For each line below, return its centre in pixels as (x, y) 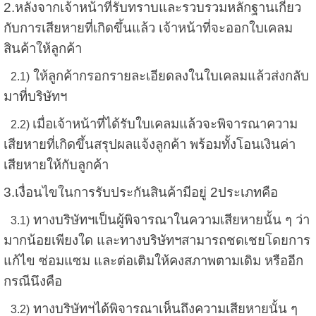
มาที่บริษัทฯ (35, 97)
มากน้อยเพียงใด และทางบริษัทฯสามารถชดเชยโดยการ (157, 241)
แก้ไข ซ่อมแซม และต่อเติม (79, 261)
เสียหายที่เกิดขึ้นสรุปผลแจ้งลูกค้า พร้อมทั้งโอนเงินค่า (149, 145)
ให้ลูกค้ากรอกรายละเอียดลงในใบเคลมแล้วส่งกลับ (169, 76)
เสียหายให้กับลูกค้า (56, 165)
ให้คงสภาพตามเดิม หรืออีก (229, 261)
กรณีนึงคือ (32, 281)
